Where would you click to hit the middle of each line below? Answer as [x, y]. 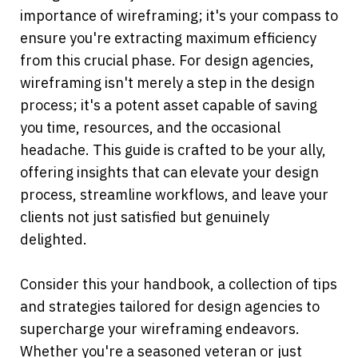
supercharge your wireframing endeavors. [160, 329]
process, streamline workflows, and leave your [174, 195]
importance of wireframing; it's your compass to [179, 16]
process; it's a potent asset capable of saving [169, 105]
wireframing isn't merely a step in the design [167, 83]
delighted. [54, 240]
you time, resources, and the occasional [150, 128]
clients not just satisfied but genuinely [145, 217]
